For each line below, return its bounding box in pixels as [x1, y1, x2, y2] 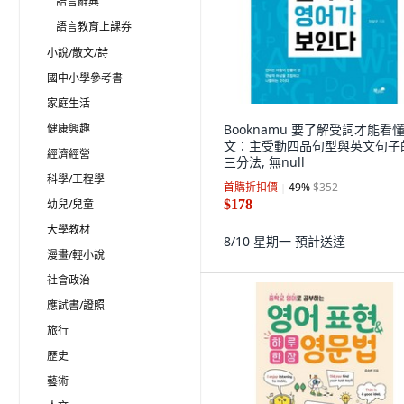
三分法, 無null [224, 153, 305, 170]
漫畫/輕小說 [47, 247, 105, 262]
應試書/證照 [47, 298, 105, 313]
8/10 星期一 [224, 233, 295, 250]
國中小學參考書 [47, 70, 123, 86]
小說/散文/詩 [47, 45, 108, 60]
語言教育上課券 [56, 19, 132, 34]
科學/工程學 [47, 171, 105, 187]
